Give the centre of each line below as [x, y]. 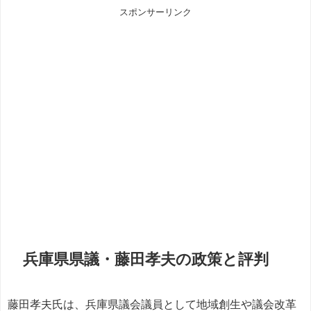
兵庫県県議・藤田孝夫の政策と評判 [146, 259]
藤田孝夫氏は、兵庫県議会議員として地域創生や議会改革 [152, 304]
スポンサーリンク [155, 12]
